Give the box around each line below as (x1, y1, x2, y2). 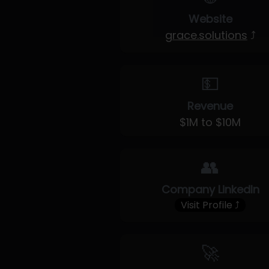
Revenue (187, 98, 234, 113)
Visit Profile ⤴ (181, 198, 240, 212)
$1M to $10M (180, 115, 241, 130)
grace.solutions (165, 28, 247, 43)
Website (188, 11, 232, 26)
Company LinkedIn (161, 182, 259, 197)
